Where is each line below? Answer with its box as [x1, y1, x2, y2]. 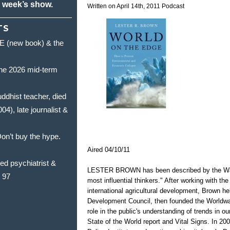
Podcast [162, 3, 185, 10]
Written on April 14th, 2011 [87, 3, 162, 10]
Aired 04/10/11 [87, 145, 130, 154]
